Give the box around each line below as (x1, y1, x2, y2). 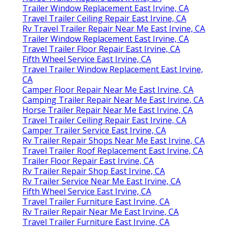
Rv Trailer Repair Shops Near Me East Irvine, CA (22, 134, 205, 146)
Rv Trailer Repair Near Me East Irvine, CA (22, 206, 179, 217)
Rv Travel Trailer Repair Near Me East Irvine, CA (22, 22, 205, 34)
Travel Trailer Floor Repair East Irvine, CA (22, 43, 180, 54)
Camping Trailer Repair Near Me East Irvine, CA (22, 94, 204, 105)
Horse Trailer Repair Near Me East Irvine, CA (22, 104, 193, 116)
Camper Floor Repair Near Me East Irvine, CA (22, 83, 193, 95)
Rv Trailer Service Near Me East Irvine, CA (22, 175, 181, 187)
